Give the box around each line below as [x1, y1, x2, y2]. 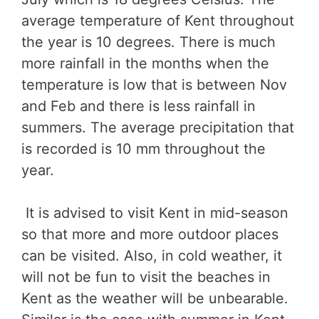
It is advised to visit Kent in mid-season [21, 204, 288, 222]
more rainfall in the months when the [21, 55, 269, 73]
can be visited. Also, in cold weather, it [21, 247, 282, 265]
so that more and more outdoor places [21, 226, 278, 244]
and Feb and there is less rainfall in [21, 98, 256, 115]
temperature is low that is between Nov [21, 76, 287, 94]
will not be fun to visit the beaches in [21, 268, 271, 286]
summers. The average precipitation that [21, 119, 294, 137]
